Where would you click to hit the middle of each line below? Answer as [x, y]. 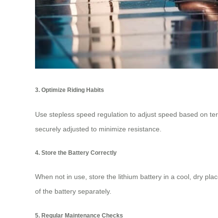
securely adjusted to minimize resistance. [98, 129]
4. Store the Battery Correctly [76, 153]
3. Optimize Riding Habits [70, 90]
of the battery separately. [73, 191]
